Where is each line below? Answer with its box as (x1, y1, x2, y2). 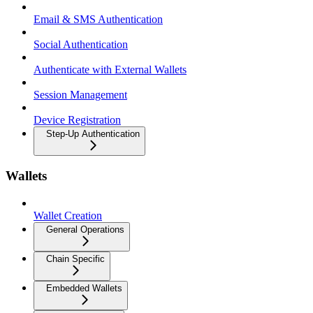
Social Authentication (34, 38, 128, 50)
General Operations (46, 224, 124, 235)
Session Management (34, 88, 127, 101)
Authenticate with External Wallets (34, 63, 187, 75)
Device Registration (34, 113, 121, 126)
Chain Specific (46, 254, 105, 265)
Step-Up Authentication (46, 128, 140, 139)
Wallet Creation (34, 210, 102, 222)
